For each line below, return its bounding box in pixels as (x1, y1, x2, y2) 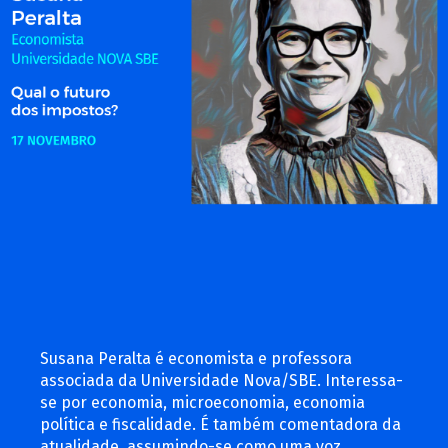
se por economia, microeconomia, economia (40, 392, 365, 412)
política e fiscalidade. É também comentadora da (40, 414, 401, 434)
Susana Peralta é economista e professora (40, 348, 352, 368)
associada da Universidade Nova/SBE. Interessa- (40, 370, 403, 390)
